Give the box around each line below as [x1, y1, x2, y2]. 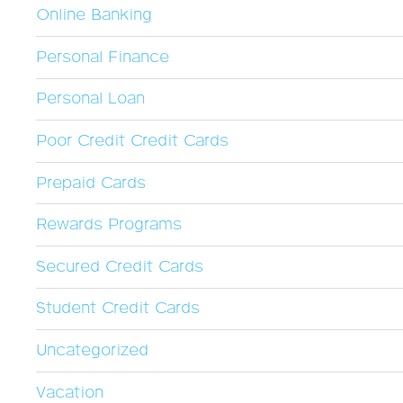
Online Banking [36, 5, 152, 26]
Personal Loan [36, 89, 145, 110]
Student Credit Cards [36, 299, 200, 319]
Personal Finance [36, 47, 169, 67]
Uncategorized [36, 340, 148, 361]
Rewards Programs [36, 215, 182, 236]
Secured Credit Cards [36, 256, 203, 277]
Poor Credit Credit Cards [36, 130, 228, 151]
